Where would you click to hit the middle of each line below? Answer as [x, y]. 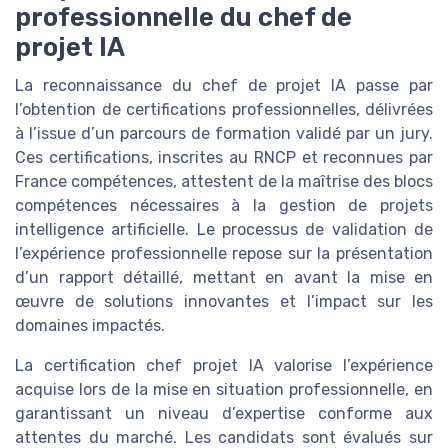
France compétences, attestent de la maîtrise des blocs [224, 182]
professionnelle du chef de [183, 17]
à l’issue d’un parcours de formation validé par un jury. [224, 134]
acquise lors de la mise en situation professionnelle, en [224, 390]
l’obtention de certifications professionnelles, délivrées [224, 110]
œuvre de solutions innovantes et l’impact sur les [224, 302]
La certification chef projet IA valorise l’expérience [224, 366]
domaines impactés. [90, 326]
